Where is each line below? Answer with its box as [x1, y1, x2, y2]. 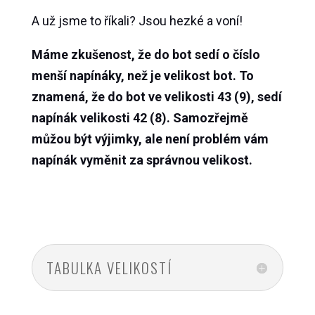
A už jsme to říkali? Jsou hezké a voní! [31, 13, 243, 29]
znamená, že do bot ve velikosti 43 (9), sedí [31, 89, 282, 105]
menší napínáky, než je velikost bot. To [31, 68, 254, 84]
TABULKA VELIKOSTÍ [46, 257, 172, 279]
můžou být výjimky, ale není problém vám [31, 131, 269, 147]
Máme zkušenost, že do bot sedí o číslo [31, 47, 260, 63]
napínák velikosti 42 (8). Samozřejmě [31, 110, 248, 126]
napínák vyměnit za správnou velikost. [31, 153, 252, 168]
